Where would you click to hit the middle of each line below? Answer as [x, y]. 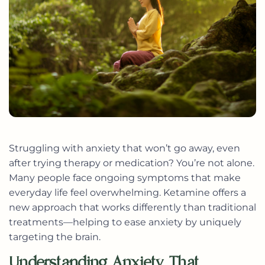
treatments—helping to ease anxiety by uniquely [125, 222]
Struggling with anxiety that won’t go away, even [125, 148]
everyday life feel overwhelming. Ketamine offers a [127, 193]
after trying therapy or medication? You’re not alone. [132, 163]
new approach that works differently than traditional [132, 208]
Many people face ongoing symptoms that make [125, 178]
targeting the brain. [55, 237]
